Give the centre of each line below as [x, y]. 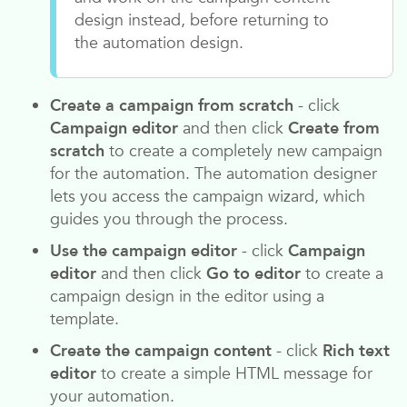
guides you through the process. [169, 220]
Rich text [356, 352]
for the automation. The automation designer [213, 174]
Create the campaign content [161, 352]
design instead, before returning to [202, 21]
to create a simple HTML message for [234, 374]
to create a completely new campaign [243, 152]
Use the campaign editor [144, 252]
